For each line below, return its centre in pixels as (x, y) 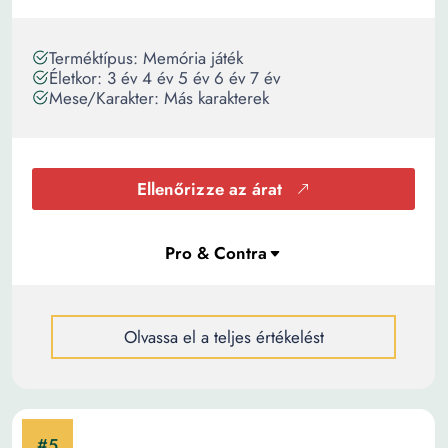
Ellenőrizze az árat (209, 189)
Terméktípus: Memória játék (146, 58)
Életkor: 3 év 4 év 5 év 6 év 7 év (164, 78)
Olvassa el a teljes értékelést (223, 337)
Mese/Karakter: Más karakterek (159, 98)
